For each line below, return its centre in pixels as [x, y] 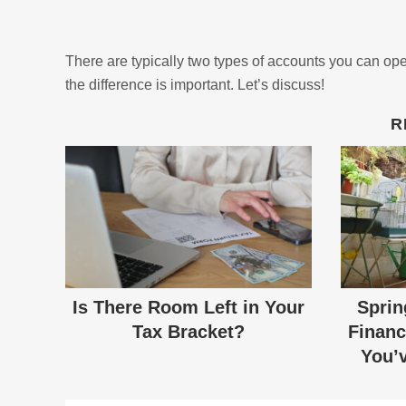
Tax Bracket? [188, 331]
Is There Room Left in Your [188, 307]
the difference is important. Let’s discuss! [195, 85]
